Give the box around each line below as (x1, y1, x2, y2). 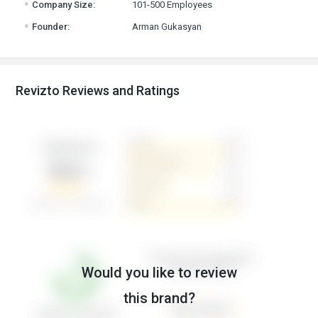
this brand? (123, 290, 195, 307)
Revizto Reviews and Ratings (16, 83, 180, 98)
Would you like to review (81, 264, 237, 281)
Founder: (29, 21, 70, 32)
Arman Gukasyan (131, 21, 202, 32)
